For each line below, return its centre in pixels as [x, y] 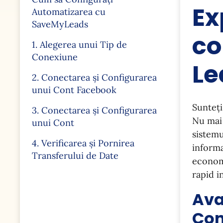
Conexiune [55, 57]
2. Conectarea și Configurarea [94, 77]
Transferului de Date [75, 156]
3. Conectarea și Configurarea [94, 110]
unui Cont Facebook [74, 90]
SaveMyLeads [60, 24]
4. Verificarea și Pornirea [83, 143]
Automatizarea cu [69, 12]
